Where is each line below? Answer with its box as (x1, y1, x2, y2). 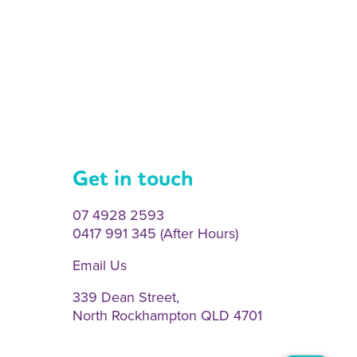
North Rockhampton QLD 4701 (73, 304, 262, 326)
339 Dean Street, (73, 286, 179, 308)
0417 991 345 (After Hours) (73, 222, 238, 244)
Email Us (73, 254, 127, 276)
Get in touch (73, 163, 194, 193)
